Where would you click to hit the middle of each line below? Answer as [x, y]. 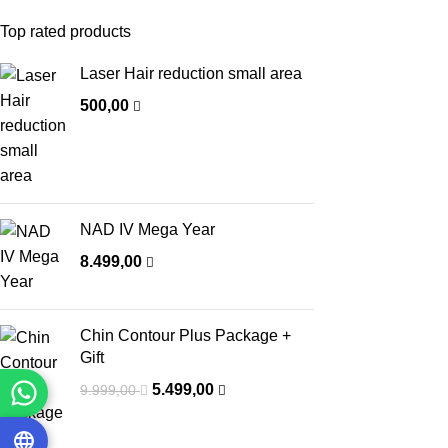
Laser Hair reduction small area [191, 73]
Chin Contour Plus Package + [185, 335]
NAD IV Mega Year [147, 229]
